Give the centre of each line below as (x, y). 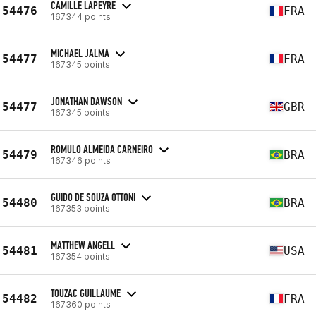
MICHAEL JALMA (80, 53)
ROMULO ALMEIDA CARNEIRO (102, 149)
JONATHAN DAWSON (86, 101)
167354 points (80, 256)
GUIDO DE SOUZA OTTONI (93, 197)
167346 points (81, 160)
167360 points (81, 304)
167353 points (80, 208)
